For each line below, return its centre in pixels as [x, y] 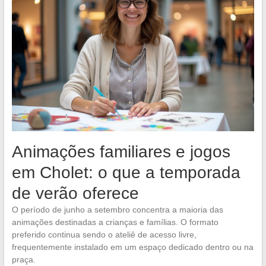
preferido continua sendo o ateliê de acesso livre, [104, 235]
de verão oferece [75, 194]
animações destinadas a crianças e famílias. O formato [115, 222]
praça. [23, 260]
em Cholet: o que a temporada [126, 173]
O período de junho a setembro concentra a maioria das [117, 210]
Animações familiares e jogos [121, 152]
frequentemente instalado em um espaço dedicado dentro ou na [132, 247]
